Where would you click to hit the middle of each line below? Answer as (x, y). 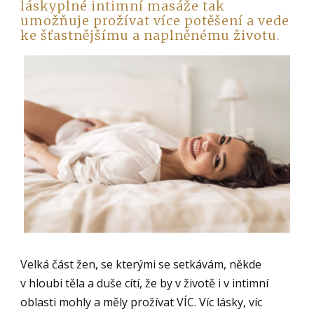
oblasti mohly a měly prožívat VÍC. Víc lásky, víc (142, 302)
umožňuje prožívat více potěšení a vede (155, 21)
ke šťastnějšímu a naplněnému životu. (151, 36)
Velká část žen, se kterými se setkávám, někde (141, 264)
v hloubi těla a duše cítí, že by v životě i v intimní (145, 283)
